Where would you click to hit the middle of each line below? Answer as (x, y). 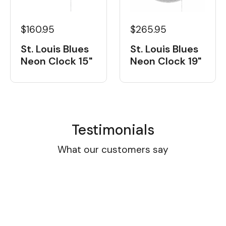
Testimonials (113, 130)
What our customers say (113, 149)
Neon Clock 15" (56, 61)
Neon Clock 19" (165, 61)
